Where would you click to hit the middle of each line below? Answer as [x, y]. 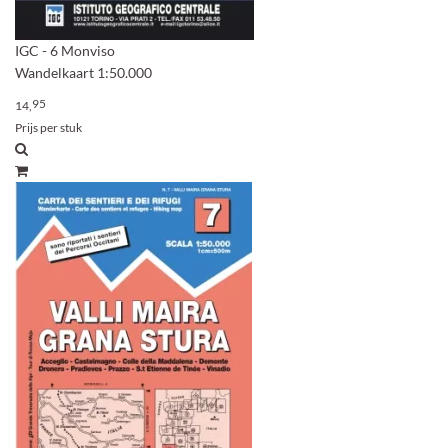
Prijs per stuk [48, 127]
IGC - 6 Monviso [65, 50]
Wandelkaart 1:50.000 [83, 72]
